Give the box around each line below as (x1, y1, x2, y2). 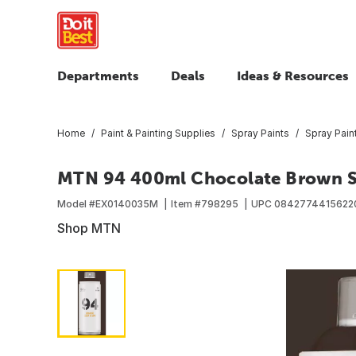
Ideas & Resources (237, 68, 349, 83)
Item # (171, 197, 201, 210)
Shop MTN (57, 219, 121, 236)
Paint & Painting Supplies (101, 126, 215, 139)
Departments (57, 68, 139, 83)
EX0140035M (95, 197, 158, 210)
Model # (57, 197, 95, 210)
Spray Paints (231, 126, 289, 139)
